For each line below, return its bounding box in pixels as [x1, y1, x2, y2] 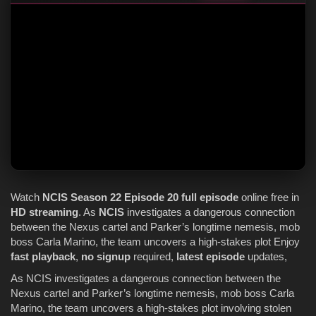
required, [130, 250, 176, 263]
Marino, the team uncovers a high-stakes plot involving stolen [11, 302, 291, 315]
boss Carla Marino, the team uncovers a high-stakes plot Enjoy [11, 236, 300, 248]
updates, [245, 250, 287, 263]
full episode [181, 191, 238, 204]
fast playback [11, 250, 75, 263]
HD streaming [11, 206, 78, 219]
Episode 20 [124, 191, 178, 204]
